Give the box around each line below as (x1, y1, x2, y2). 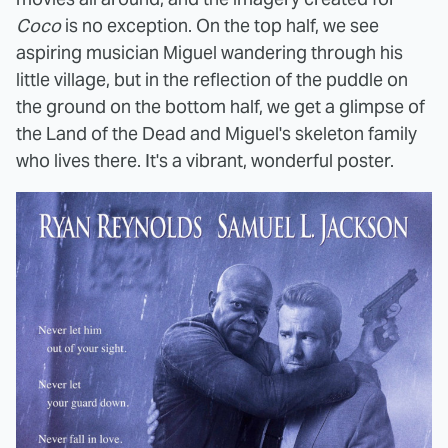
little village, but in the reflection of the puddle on (16, 67, 408, 91)
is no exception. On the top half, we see (61, 13, 379, 37)
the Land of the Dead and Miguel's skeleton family (16, 121, 417, 145)
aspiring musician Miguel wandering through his (16, 40, 403, 64)
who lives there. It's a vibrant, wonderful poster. (16, 148, 394, 172)
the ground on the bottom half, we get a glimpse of (16, 94, 425, 118)
